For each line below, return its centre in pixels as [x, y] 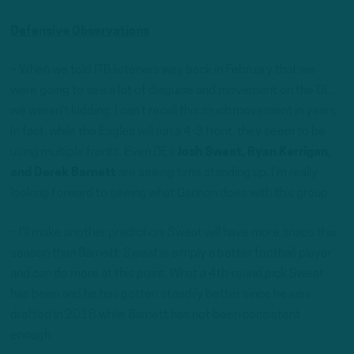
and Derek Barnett [63, 173]
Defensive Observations [80, 32]
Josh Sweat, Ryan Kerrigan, [254, 153]
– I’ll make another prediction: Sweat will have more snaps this [173, 233]
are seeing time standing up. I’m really [217, 173]
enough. [32, 335]
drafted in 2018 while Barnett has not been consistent [155, 315]
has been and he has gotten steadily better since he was [160, 294]
